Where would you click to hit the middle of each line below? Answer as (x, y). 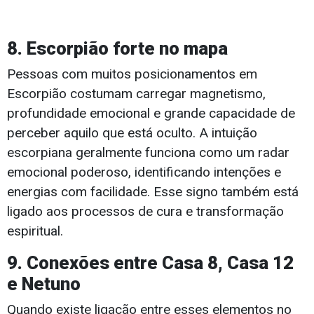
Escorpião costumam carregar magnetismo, (136, 94)
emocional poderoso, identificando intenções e (144, 172)
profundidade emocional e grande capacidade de (151, 114)
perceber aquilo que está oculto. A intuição (132, 133)
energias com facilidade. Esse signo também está (153, 192)
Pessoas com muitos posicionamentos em (132, 74)
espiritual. (35, 231)
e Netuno (44, 284)
